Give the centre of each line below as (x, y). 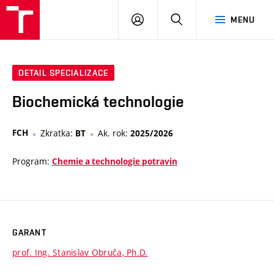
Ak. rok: (114, 133)
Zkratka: (58, 133)
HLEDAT (198, 19)
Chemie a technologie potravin (115, 162)
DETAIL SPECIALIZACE (64, 73)
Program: (32, 161)
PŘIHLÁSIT (165, 19)
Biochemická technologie (98, 102)
